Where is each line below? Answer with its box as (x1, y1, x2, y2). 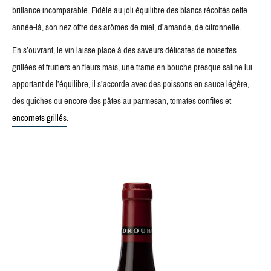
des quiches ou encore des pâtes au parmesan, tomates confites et (12, 92, 231, 109)
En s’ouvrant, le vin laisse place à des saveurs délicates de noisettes (12, 41, 237, 59)
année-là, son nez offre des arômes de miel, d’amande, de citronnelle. (12, 18, 241, 36)
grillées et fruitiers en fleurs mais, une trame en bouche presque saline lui (12, 58, 252, 76)
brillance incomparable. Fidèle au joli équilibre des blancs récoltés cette (12, 1, 247, 19)
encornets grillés (12, 109, 67, 126)
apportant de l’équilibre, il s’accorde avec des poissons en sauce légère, (12, 75, 249, 93)
